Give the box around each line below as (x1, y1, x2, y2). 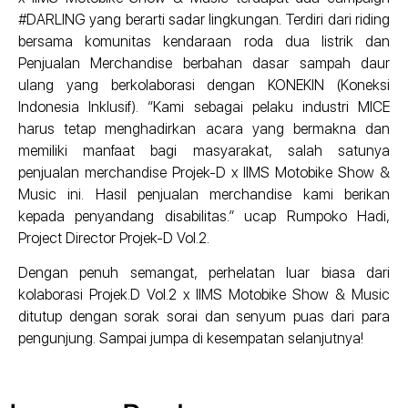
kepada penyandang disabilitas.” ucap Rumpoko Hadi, (18, 208, 390, 226)
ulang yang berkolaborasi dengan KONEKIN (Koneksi (18, 76, 390, 95)
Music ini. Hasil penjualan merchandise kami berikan (18, 186, 390, 204)
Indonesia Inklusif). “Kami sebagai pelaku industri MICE (18, 98, 390, 117)
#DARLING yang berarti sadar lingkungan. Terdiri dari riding (18, 11, 390, 29)
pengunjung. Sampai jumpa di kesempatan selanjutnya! (18, 330, 363, 348)
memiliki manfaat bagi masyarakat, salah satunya (18, 142, 390, 160)
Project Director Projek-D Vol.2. (18, 229, 209, 248)
